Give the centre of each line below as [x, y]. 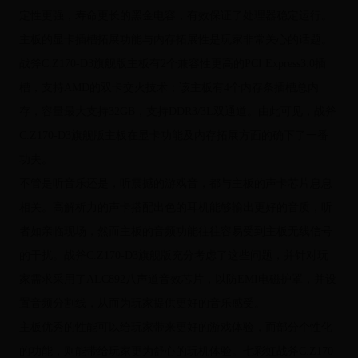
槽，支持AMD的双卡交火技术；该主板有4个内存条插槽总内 [169, 88]
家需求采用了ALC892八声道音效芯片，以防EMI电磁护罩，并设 [177, 280]
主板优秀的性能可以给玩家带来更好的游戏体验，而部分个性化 [175, 328]
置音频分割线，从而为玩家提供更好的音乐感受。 [142, 304]
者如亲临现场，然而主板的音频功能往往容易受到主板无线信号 [175, 232]
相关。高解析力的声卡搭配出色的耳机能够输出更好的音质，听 [175, 208]
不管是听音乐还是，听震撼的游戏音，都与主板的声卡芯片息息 [175, 184]
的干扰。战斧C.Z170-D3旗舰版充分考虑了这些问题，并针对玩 [173, 256]
